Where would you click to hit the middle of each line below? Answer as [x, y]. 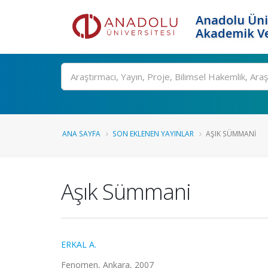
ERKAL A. [79, 244]
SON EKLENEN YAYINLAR [153, 133]
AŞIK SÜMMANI [231, 133]
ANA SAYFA [81, 133]
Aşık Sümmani [126, 191]
